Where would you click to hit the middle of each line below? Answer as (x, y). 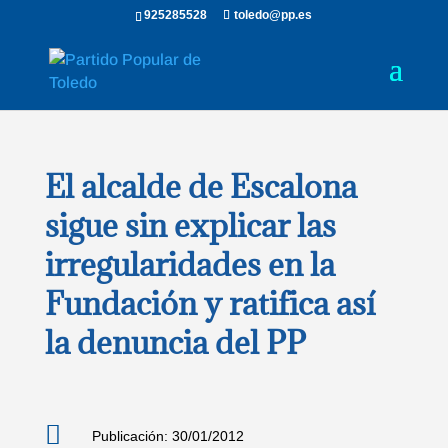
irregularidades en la (189, 264)
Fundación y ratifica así (209, 303)
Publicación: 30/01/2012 (167, 436)
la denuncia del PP (175, 342)
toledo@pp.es (273, 15)
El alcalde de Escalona (200, 186)
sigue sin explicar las (190, 225)
